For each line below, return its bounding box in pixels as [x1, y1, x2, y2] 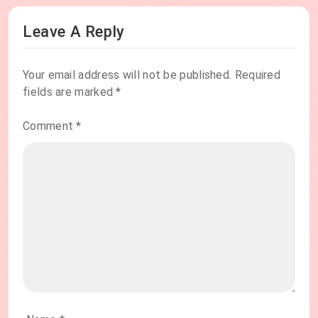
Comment [23, 119, 77, 133]
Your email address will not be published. [23, 68, 232, 82]
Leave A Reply [23, 23, 125, 41]
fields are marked [23, 85, 116, 99]
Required [234, 68, 281, 82]
